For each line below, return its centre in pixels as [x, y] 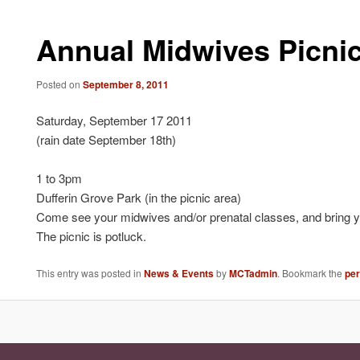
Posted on [60, 84]
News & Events [179, 273]
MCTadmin [254, 273]
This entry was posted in [90, 272]
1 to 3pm [59, 178]
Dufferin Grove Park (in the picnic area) [139, 198]
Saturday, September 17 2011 [115, 121]
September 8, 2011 [126, 84]
